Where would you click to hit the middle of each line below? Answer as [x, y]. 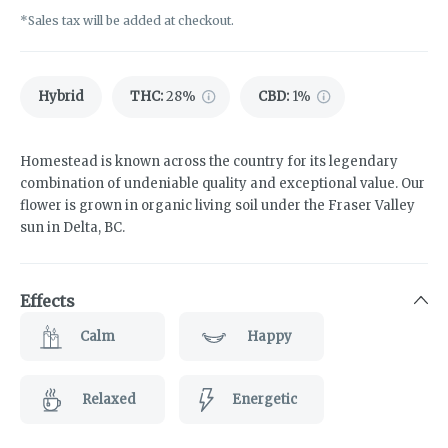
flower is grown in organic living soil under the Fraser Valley [217, 206]
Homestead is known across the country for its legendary [209, 162]
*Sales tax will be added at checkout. [127, 21]
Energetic [264, 399]
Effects [47, 301]
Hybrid [61, 97]
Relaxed [108, 399]
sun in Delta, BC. [72, 228]
